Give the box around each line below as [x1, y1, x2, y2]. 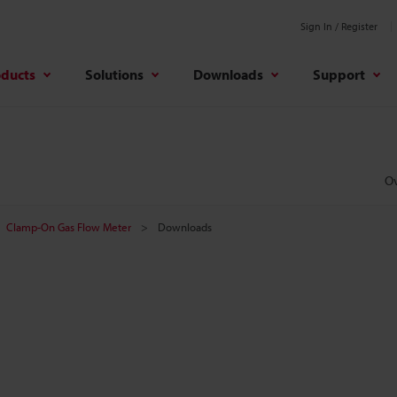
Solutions [85, 65, 144, 83]
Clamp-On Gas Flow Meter [6, 220, 131, 234]
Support [313, 65, 365, 83]
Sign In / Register [300, 19, 378, 33]
